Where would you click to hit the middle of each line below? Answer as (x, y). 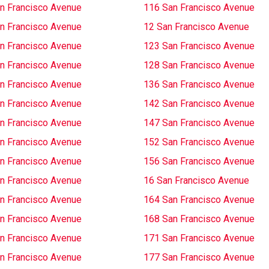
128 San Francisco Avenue (199, 65)
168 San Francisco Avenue (199, 219)
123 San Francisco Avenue (199, 46)
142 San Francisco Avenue (199, 104)
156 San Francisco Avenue (199, 161)
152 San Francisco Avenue (199, 142)
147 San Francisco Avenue (199, 123)
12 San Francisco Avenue (196, 27)
